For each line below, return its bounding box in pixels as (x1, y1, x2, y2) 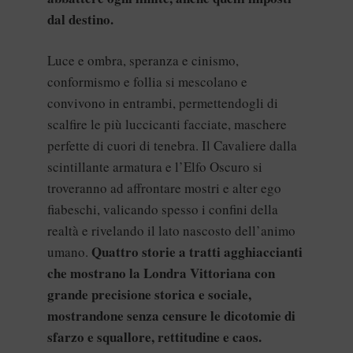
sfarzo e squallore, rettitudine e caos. (47, 327, 262, 347)
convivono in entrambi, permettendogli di (47, 94, 278, 113)
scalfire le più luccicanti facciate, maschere (47, 115, 287, 134)
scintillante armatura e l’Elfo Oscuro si (47, 158, 262, 176)
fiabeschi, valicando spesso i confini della (47, 200, 278, 219)
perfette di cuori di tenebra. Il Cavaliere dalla (47, 136, 297, 155)
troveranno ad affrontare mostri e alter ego (47, 179, 281, 198)
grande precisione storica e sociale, (47, 284, 251, 305)
